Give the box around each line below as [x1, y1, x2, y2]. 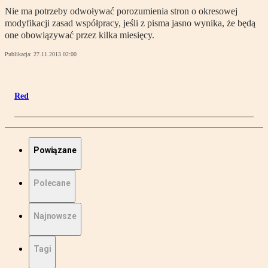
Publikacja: [5, 51, 33, 58]
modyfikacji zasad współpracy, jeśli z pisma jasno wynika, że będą [5, 18, 255, 29]
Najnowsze [33, 211, 77, 221]
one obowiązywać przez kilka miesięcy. [5, 30, 154, 41]
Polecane [33, 178, 71, 188]
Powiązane [33, 145, 77, 156]
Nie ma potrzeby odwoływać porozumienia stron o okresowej [5, 6, 237, 17]
